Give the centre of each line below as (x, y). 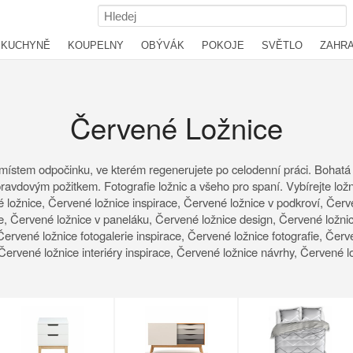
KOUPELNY (96, 45)
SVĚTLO (282, 45)
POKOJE (223, 45)
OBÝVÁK (163, 45)
